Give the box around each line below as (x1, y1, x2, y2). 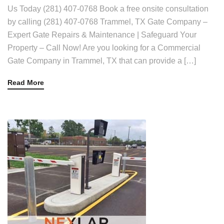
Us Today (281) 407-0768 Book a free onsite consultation (7, 4, 208, 13)
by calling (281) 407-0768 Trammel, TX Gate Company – (7, 17, 207, 26)
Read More (7, 78, 44, 86)
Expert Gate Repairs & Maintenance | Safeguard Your (7, 30, 196, 39)
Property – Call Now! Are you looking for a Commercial (7, 43, 200, 52)
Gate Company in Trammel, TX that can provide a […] (7, 56, 196, 65)
